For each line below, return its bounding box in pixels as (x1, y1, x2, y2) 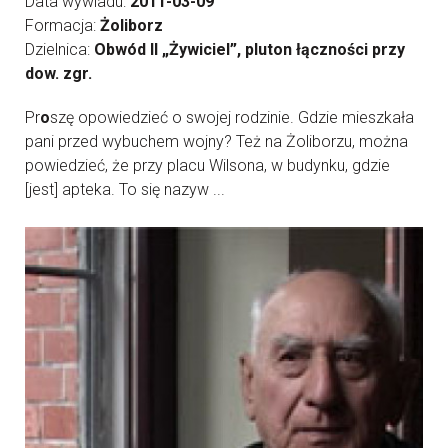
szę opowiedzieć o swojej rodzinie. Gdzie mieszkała (50, 108, 414, 127)
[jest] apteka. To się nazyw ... (25, 180, 225, 199)
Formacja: (25, 16, 100, 35)
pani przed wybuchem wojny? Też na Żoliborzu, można (25, 132, 408, 151)
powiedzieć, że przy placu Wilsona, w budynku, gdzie (25, 156, 390, 175)
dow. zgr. (25, 64, 92, 83)
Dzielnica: (25, 40, 94, 59)
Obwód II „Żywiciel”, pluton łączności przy (94, 40, 405, 59)
